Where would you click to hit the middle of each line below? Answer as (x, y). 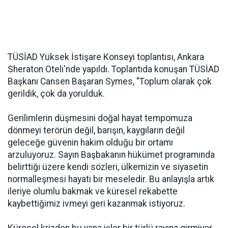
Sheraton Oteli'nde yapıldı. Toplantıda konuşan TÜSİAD (113, 69)
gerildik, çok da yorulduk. (56, 94)
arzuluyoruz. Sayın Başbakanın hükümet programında (111, 155)
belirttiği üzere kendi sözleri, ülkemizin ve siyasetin (108, 167)
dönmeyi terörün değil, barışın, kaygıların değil (96, 130)
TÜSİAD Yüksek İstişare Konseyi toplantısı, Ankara (106, 57)
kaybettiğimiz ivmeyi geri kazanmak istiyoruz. (96, 204)
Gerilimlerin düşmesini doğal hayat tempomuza (100, 118)
